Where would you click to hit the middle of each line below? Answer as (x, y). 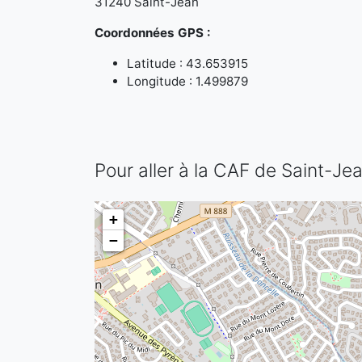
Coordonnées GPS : (153, 33)
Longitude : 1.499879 (187, 81)
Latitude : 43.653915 (187, 63)
